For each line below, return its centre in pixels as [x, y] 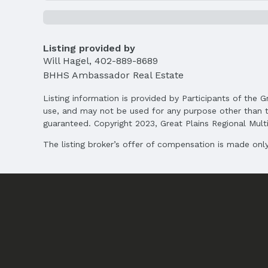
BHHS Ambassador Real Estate [113, 75]
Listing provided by [89, 48]
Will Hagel [66, 60]
